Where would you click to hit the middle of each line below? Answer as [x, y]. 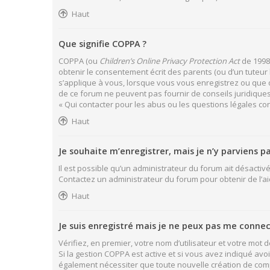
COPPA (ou [79, 61]
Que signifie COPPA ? [102, 44]
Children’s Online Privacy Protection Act [170, 61]
